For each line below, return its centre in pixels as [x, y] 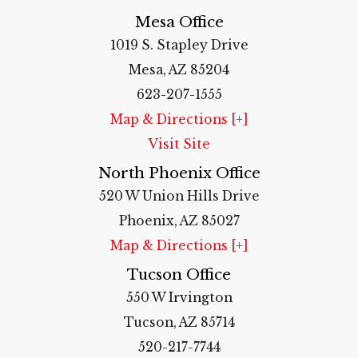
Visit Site [179, 145]
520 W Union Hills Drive [179, 197]
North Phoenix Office [179, 173]
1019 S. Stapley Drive [179, 46]
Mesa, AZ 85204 [179, 70]
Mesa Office [179, 22]
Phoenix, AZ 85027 [179, 221]
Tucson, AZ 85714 [179, 323]
